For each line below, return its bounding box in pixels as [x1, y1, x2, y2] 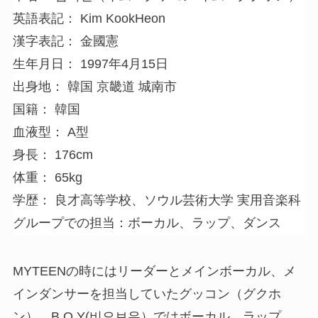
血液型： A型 [12, 125, 89, 140]
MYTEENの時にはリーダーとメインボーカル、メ [12, 264, 296, 279]
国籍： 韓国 [12, 102, 80, 117]
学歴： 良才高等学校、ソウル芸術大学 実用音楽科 [12, 193, 301, 208]
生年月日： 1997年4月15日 [12, 57, 168, 72]
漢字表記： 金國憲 [12, 34, 119, 49]
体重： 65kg [12, 170, 82, 185]
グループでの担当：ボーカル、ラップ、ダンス [12, 216, 281, 231]
